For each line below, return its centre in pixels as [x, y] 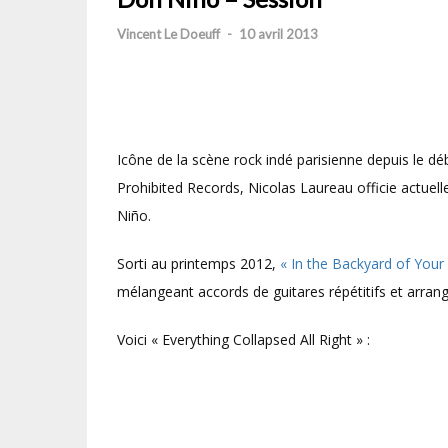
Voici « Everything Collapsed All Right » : [243, 339]
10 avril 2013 [278, 34]
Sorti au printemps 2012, [198, 263]
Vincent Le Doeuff [168, 34]
